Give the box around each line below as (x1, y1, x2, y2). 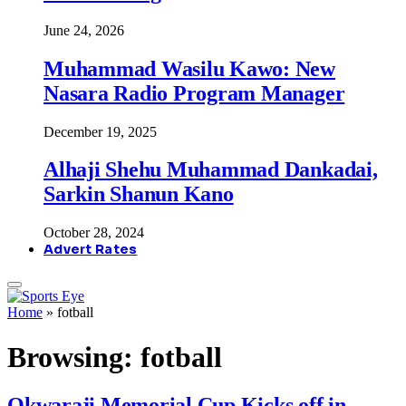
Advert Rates (43, 241, 138, 258)
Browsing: (7, 340, 140, 373)
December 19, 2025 (43, 123, 157, 140)
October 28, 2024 (43, 225, 144, 241)
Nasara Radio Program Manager (43, 81, 345, 105)
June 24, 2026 (43, 22, 124, 38)
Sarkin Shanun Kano (43, 182, 234, 207)
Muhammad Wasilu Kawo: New (43, 56, 335, 81)
